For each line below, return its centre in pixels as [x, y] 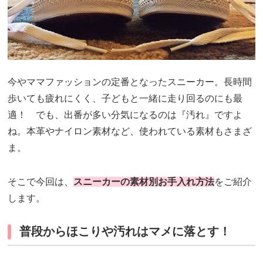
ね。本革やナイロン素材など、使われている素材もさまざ [130, 131]
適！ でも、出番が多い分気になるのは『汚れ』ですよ [125, 115]
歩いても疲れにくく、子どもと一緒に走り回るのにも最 [125, 99]
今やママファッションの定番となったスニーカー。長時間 [130, 82]
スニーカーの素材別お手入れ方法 [144, 182]
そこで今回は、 [41, 182]
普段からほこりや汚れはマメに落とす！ [125, 232]
